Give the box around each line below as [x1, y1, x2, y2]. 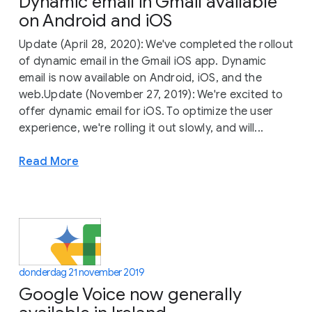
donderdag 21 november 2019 [19, 265, 145, 279]
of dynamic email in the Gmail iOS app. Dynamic [19, 54, 267, 69]
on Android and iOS [19, 10, 172, 32]
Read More [19, 154, 79, 169]
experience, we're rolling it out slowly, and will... [19, 121, 263, 136]
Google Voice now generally [19, 283, 242, 306]
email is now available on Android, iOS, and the [19, 71, 262, 86]
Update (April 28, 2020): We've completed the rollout [19, 38, 293, 52]
